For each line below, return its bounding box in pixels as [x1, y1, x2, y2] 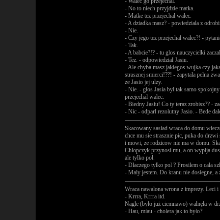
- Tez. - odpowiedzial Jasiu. [125, 56, 188, 63]
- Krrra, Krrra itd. [125, 193, 165, 200]
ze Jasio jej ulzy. [125, 79, 162, 85]
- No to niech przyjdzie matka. [125, 5, 194, 12]
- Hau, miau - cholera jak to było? [125, 208, 202, 215]
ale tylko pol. [125, 154, 155, 161]
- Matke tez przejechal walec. [125, 12, 192, 19]
